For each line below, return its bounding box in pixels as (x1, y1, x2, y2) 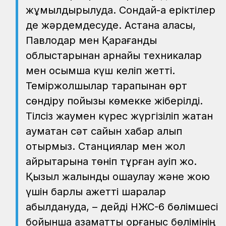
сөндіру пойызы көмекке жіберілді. (26, 94, 203, 107)
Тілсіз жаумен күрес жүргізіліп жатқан (26, 109, 213, 122)
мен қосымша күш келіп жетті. (26, 64, 175, 77)
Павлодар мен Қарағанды (26, 34, 157, 46)
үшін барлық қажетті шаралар (26, 185, 166, 198)
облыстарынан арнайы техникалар (26, 49, 202, 62)
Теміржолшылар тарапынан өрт (26, 79, 187, 92)
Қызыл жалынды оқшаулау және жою (26, 170, 210, 183)
